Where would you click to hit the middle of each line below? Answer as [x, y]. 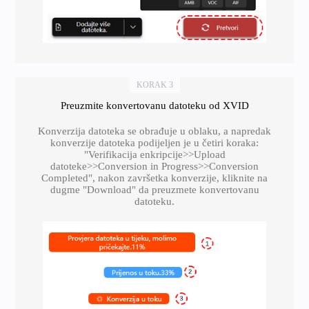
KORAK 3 [154, 84]
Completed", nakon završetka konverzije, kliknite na [154, 178]
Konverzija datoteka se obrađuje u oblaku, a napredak [154, 131]
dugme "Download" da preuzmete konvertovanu [154, 189]
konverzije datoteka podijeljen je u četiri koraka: [154, 142]
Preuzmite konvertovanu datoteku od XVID [154, 105]
